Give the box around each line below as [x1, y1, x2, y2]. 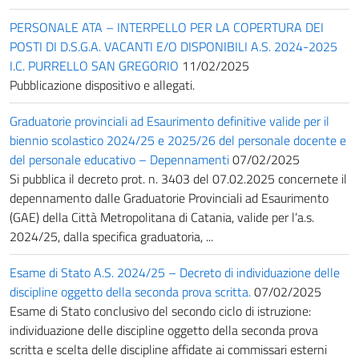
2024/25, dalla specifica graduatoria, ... [10, 226, 213, 246]
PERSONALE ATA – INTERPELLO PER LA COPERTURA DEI [10, 17, 324, 37]
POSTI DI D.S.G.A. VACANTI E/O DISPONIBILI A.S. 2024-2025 [10, 36, 337, 56]
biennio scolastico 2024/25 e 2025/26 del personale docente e [10, 130, 346, 150]
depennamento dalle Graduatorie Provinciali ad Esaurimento [10, 188, 329, 208]
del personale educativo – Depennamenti [10, 149, 229, 169]
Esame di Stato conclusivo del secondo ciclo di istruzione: [10, 301, 311, 321]
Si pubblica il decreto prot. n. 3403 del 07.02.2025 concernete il [10, 168, 347, 188]
